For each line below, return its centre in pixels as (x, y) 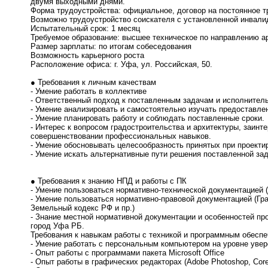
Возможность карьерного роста (87, 56)
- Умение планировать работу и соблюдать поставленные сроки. (147, 118)
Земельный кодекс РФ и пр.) (83, 208)
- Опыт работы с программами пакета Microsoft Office (127, 253)
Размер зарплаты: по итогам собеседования (111, 47)
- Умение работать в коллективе (89, 92)
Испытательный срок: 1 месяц (85, 29)
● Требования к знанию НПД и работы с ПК (109, 181)
